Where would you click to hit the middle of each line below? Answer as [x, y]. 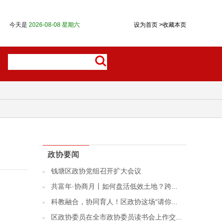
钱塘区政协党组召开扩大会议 [96, 171]
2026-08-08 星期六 [54, 25]
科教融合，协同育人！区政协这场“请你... [114, 202]
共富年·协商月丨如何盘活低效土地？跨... [114, 186]
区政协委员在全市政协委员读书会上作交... [116, 217]
